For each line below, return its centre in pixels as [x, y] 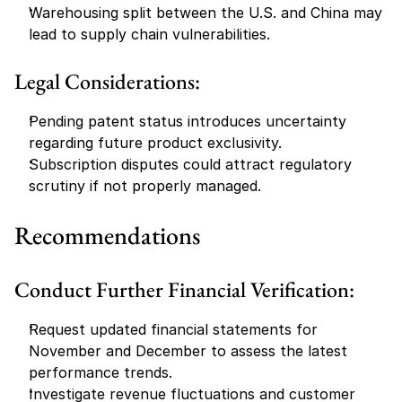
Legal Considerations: [107, 81]
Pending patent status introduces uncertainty [188, 121]
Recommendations [107, 235]
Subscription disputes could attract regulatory [190, 164]
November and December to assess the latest [188, 351]
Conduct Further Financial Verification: [184, 289]
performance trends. [100, 372]
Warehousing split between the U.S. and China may [205, 13]
